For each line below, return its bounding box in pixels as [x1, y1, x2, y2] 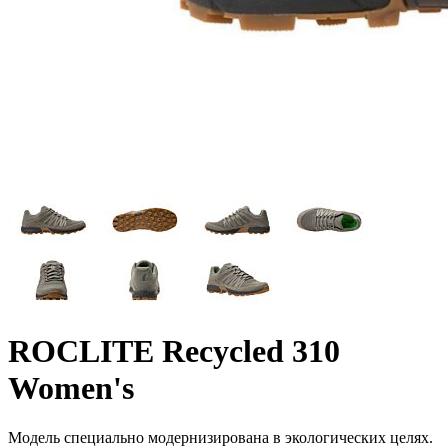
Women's [8, 370, 134, 407]
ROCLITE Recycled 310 [8, 333, 340, 370]
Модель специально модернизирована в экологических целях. [8, 428, 433, 446]
